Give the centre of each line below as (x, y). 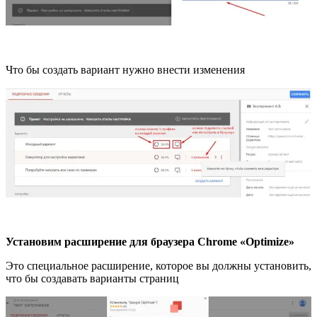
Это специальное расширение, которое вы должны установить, (158, 265)
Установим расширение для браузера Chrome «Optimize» (150, 241)
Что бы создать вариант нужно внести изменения (125, 70)
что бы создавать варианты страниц (92, 278)
